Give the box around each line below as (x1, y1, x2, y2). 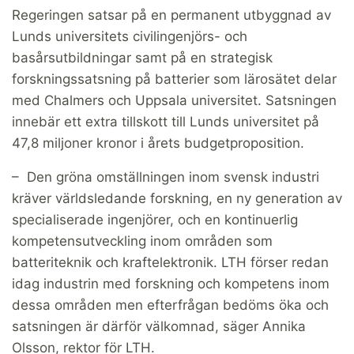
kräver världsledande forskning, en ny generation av (12, 190, 342, 206)
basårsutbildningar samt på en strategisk (12, 49, 273, 66)
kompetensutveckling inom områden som (12, 232, 273, 249)
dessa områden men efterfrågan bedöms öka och (12, 296, 329, 313)
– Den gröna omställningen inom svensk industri (12, 168, 319, 185)
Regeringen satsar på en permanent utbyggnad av (12, 6, 331, 23)
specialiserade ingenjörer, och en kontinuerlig (12, 211, 298, 228)
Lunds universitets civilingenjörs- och (12, 28, 247, 44)
